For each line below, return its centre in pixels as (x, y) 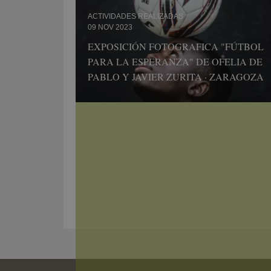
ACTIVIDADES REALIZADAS (135, 16)
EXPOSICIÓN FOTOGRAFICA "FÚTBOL (176, 46)
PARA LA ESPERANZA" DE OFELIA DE (175, 61)
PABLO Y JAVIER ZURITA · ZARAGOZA (176, 77)
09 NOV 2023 (110, 27)
